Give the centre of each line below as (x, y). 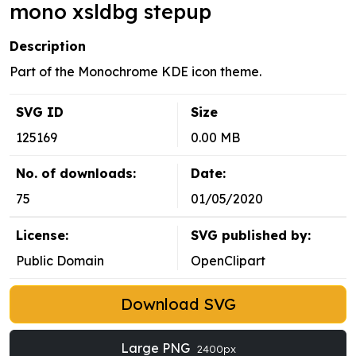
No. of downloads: (76, 174)
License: (42, 236)
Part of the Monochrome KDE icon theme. (135, 72)
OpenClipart (228, 261)
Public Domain (60, 261)
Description (48, 46)
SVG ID (40, 112)
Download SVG (178, 304)
